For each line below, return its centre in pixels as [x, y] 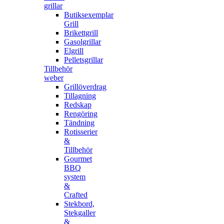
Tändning [79, 123]
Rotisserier [81, 132]
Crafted [76, 195]
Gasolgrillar [82, 42]
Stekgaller [80, 213]
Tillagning [80, 96]
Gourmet [78, 159]
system [75, 177]
